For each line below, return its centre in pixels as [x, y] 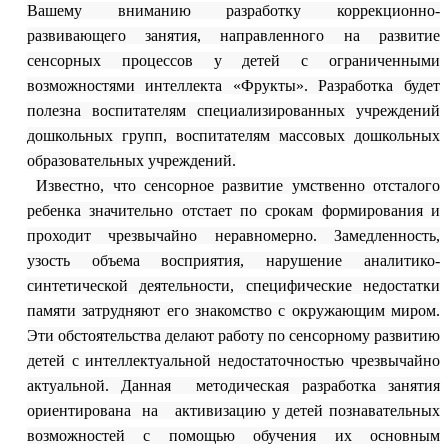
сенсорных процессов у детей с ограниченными [233, 61]
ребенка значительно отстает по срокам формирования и [233, 211]
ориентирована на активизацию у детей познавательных [233, 411]
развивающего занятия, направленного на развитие [233, 36]
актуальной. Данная [99, 386]
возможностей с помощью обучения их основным [233, 436]
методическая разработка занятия [318, 386]
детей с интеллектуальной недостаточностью [185, 361]
